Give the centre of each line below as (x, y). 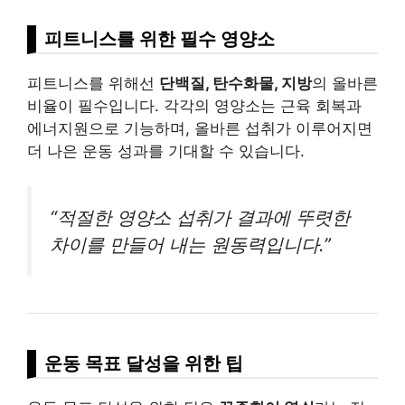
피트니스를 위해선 (93, 84)
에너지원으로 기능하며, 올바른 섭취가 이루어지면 (200, 129)
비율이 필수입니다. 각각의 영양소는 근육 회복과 (194, 106)
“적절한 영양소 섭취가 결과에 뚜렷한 (200, 217)
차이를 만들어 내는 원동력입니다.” (190, 244)
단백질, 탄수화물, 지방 (235, 84)
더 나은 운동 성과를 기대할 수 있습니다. (166, 151)
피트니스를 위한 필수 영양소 (160, 39)
